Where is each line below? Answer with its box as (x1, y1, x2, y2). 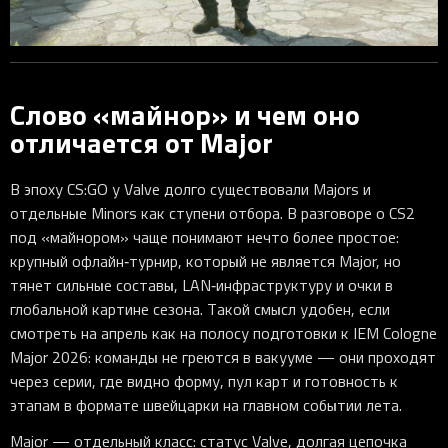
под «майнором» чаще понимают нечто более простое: (10, 226, 399, 249)
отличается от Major (10, 122, 273, 163)
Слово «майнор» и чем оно (10, 94, 360, 135)
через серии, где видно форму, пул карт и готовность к (10, 370, 398, 393)
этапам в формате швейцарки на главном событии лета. (10, 394, 402, 417)
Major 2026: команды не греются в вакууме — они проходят (10, 346, 436, 369)
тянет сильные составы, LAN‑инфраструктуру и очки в (10, 274, 393, 297)
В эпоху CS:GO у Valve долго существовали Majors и (10, 178, 371, 201)
